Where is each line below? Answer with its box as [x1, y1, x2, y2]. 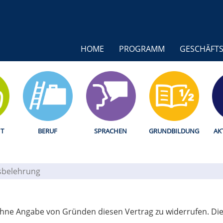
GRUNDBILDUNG [148, 126, 199, 136]
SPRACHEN [94, 126, 127, 136]
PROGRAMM [119, 43, 165, 55]
